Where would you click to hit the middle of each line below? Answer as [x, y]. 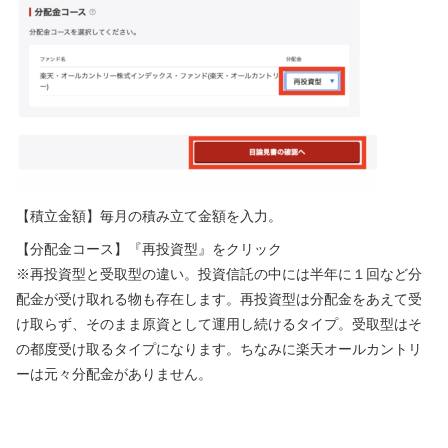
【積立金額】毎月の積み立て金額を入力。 [149, 215]
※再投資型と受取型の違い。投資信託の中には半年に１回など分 [219, 273]
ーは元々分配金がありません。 [114, 373]
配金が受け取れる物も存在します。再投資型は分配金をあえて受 [219, 298]
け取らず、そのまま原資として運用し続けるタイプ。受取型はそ [219, 323]
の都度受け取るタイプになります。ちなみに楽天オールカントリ [219, 348]
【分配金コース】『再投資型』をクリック [149, 248]
